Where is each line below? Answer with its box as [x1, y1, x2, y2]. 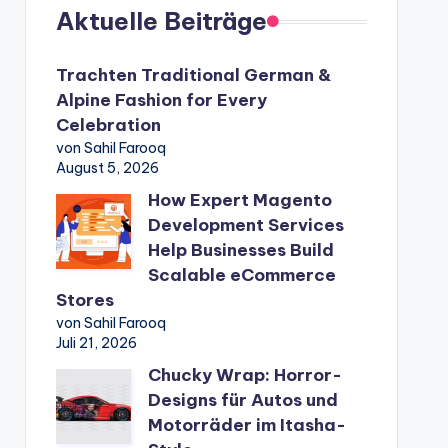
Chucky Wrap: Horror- [147, 364, 342, 386]
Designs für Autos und [147, 389, 338, 411]
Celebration [55, 114, 161, 136]
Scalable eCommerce [147, 264, 336, 286]
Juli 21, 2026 [55, 334, 137, 352]
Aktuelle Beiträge [55, 6, 267, 36]
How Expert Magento [147, 189, 332, 211]
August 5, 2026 [55, 159, 159, 177]
